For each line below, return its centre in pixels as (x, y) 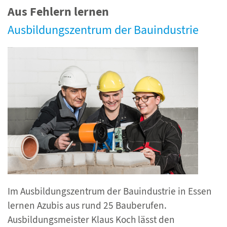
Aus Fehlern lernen (58, 11)
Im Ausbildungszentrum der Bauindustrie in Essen (110, 191)
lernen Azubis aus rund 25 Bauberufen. (87, 205)
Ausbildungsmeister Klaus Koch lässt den (91, 219)
